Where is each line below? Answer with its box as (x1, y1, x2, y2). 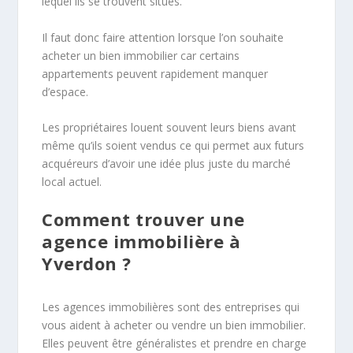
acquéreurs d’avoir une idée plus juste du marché (42, 155, 292, 171)
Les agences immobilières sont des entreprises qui (42, 299, 300, 315)
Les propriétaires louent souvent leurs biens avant (42, 119, 297, 135)
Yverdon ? (42, 251, 132, 276)
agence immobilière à (42, 229, 241, 254)
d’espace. (42, 84, 89, 99)
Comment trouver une (42, 207, 245, 232)
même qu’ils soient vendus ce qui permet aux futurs (42, 137, 305, 153)
